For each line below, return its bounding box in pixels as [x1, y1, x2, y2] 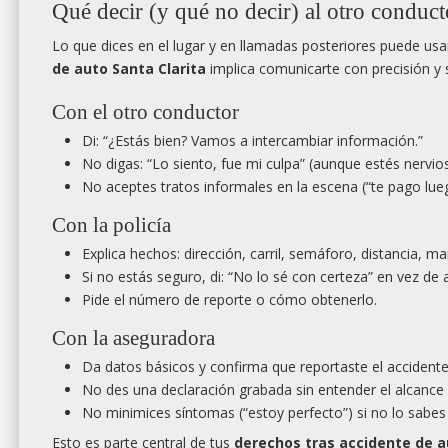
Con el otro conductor [52, 100, 239, 125]
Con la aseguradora [52, 326, 215, 351]
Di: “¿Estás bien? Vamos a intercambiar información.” [82, 131, 423, 151]
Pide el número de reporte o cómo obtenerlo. [82, 290, 377, 310]
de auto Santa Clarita [52, 59, 206, 79]
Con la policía [52, 213, 171, 238]
